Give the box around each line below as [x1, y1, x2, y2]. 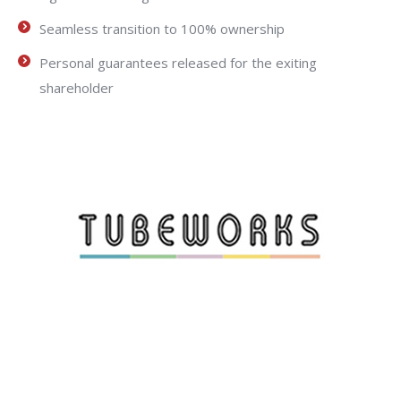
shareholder [39, 78, 114, 97]
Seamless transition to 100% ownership [39, 19, 285, 38]
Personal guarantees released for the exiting [39, 53, 317, 72]
